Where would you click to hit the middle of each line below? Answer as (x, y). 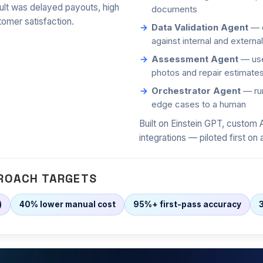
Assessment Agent (195, 60)
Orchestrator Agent (196, 91)
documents (174, 10)
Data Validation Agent (200, 28)
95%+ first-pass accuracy (187, 205)
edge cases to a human (199, 105)
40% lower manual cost (68, 205)
